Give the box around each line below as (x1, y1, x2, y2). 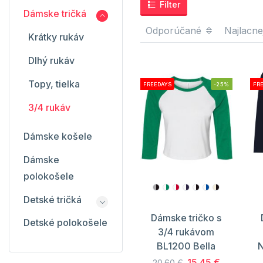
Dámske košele (23, 130, 92, 142)
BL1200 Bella (157, 240, 216, 252)
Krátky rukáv (28, 31, 84, 43)
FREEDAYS (143, 80, 171, 87)
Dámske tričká (23, 8, 86, 19)
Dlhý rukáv (28, 55, 75, 66)
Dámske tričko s (151, 212, 222, 224)
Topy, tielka (28, 78, 80, 90)
